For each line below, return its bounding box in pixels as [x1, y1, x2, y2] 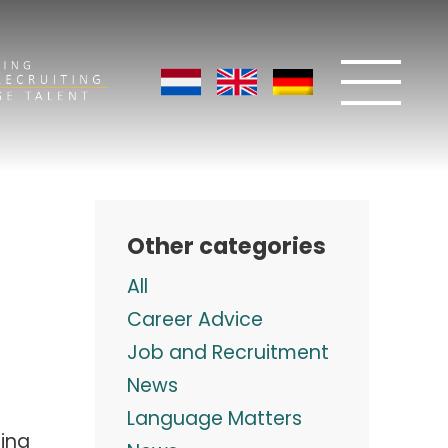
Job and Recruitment [127, 338, 329, 366]
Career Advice [127, 305, 263, 333]
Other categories [127, 230, 326, 262]
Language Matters [127, 404, 302, 432]
